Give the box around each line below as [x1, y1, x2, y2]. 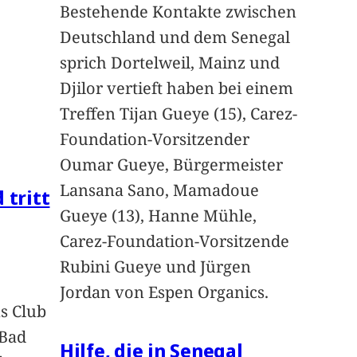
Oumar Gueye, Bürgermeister [59, 154, 283, 176]
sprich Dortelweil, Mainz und [59, 52, 280, 74]
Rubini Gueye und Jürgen [59, 256, 251, 278]
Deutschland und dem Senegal [59, 26, 290, 49]
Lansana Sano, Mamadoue [59, 179, 259, 202]
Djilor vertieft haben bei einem [59, 77, 293, 100]
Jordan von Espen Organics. [59, 281, 269, 304]
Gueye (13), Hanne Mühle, [59, 205, 257, 227]
